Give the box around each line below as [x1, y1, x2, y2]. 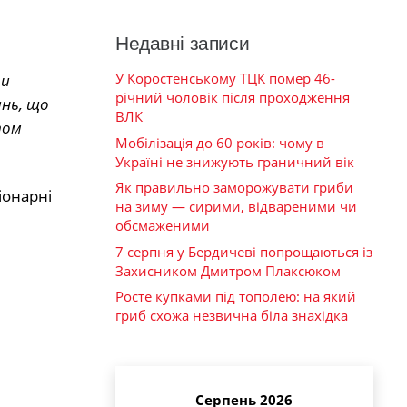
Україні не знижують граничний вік [115, 152, 354, 171]
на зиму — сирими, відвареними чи [115, 197, 357, 216]
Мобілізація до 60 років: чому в [115, 133, 324, 152]
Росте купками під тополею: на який [115, 287, 356, 306]
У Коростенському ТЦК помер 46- [115, 69, 335, 88]
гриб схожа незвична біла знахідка [115, 306, 348, 325]
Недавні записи [115, 33, 250, 55]
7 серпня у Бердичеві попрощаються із [115, 242, 372, 261]
